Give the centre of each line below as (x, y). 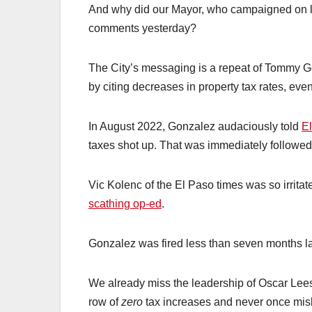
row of (105, 302)
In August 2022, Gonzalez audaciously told (195, 127)
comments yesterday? (142, 29)
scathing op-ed (125, 204)
